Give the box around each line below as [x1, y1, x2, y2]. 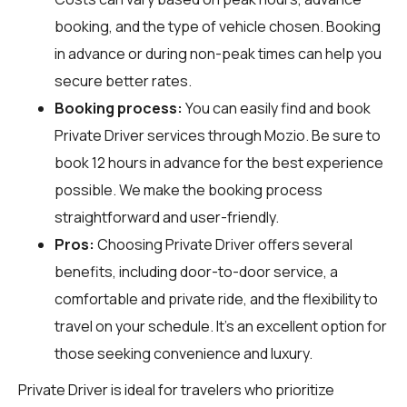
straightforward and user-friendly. [55, 206, 279, 227]
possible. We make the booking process [55, 179, 323, 200]
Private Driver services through [55, 124, 264, 145]
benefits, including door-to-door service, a [55, 261, 338, 282]
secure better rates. [55, 70, 192, 91]
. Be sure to [305, 124, 381, 145]
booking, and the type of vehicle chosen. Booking [55, 15, 381, 36]
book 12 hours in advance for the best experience [55, 152, 383, 173]
